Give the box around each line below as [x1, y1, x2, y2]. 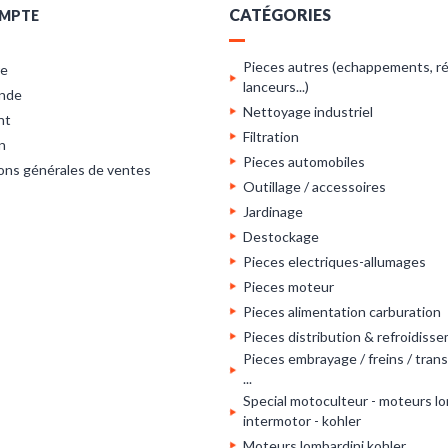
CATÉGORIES [229, 5, 331, 24]
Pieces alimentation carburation [243, 303, 441, 320]
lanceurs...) [243, 78, 309, 95]
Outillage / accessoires [243, 178, 386, 195]
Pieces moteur [243, 278, 334, 295]
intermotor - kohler [243, 412, 361, 429]
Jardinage [243, 203, 303, 220]
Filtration [243, 128, 299, 145]
